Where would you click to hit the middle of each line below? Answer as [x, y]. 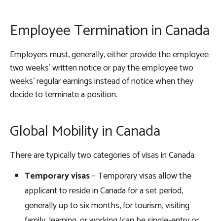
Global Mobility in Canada [85, 132]
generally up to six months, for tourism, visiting [107, 206]
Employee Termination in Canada [110, 31]
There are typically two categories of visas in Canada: [104, 156]
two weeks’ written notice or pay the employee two [102, 68]
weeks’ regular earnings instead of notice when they [102, 82]
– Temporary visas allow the [141, 176]
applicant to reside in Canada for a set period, [104, 191]
